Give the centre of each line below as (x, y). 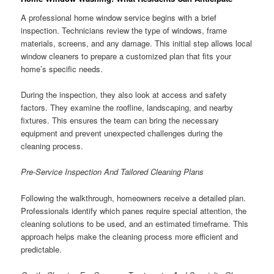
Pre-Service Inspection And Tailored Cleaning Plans (113, 172)
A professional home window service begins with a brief (119, 18)
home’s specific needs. (62, 69)
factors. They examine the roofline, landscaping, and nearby (127, 108)
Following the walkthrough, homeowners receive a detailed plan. (134, 198)
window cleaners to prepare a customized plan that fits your (126, 56)
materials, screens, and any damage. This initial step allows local (137, 43)
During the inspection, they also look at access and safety (124, 95)
